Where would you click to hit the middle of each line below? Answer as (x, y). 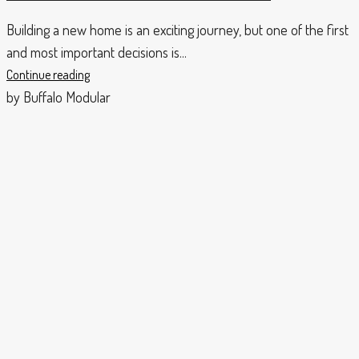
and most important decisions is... (97, 52)
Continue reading (48, 75)
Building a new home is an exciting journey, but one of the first (177, 30)
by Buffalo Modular (58, 97)
